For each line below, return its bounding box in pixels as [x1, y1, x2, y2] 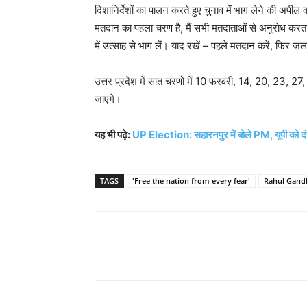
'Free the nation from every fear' [132, 175, 250, 186]
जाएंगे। [95, 93, 121, 106]
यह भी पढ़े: [95, 128, 132, 142]
